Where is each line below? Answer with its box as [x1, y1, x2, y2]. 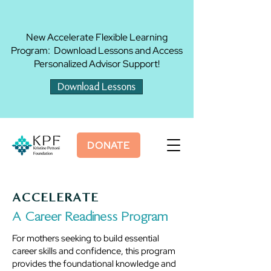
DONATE [87, 139, 130, 152]
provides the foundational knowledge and [12, 258, 176, 270]
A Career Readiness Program [12, 207, 168, 225]
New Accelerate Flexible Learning [26, 31, 168, 44]
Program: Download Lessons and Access [11, 44, 183, 57]
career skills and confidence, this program [12, 245, 175, 257]
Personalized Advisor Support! [34, 57, 160, 70]
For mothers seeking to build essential [12, 232, 159, 244]
